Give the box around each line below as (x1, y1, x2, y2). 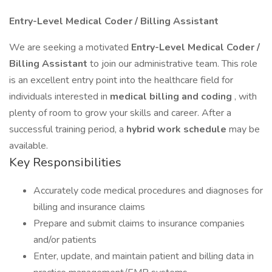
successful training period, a (9, 123, 126, 136)
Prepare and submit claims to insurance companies (33, 217, 245, 230)
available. (9, 139, 48, 152)
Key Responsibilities (9, 154, 121, 171)
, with (234, 90, 257, 103)
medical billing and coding (110, 90, 234, 103)
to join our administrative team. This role (90, 57, 257, 70)
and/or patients (33, 233, 97, 246)
